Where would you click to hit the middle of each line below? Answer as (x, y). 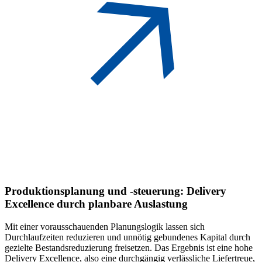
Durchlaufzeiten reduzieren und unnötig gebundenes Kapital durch (127, 237)
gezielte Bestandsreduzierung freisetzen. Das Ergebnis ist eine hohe (129, 247)
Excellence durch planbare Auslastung (96, 204)
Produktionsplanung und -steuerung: (94, 191)
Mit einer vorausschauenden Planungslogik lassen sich (105, 226)
